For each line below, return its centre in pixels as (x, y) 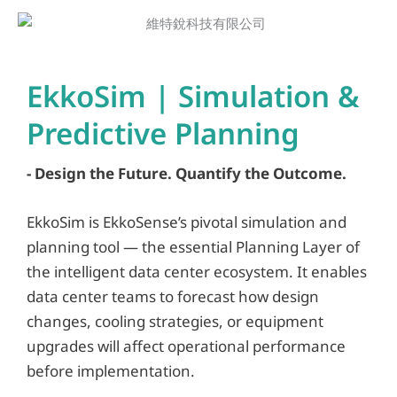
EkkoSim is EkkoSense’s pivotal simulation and (187, 222)
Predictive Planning (163, 133)
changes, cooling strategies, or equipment (175, 321)
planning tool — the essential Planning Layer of (193, 246)
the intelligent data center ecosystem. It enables (197, 271)
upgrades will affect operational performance (186, 346)
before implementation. (111, 370)
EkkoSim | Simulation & (193, 96)
